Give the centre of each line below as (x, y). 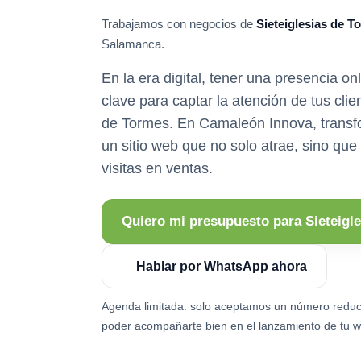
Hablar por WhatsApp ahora (222, 266)
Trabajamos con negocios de (179, 24)
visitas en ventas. (157, 168)
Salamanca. (133, 44)
